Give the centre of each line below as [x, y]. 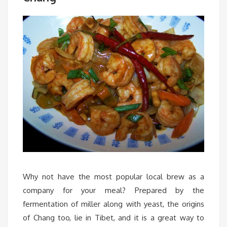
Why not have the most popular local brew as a [113, 176]
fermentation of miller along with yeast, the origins [113, 204]
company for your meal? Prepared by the [113, 190]
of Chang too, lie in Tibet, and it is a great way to [113, 217]
